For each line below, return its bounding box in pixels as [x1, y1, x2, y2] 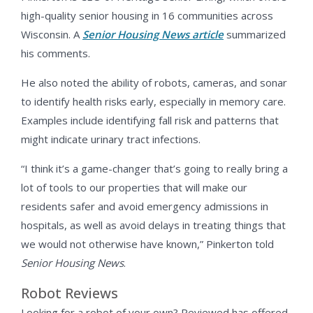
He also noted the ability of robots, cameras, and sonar [21, 75, 287, 90]
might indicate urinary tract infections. [21, 132, 201, 147]
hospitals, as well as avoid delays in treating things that [21, 218, 286, 233]
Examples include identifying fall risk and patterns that [21, 113, 279, 128]
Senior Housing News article [82, 27, 224, 42]
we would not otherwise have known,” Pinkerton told [21, 237, 274, 252]
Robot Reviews [21, 284, 118, 303]
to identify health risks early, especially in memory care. [21, 94, 286, 109]
